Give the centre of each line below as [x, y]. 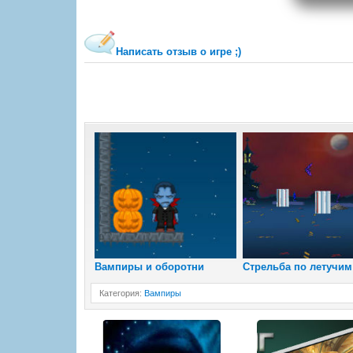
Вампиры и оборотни [149, 266]
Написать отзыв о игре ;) [178, 51]
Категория [119, 293]
